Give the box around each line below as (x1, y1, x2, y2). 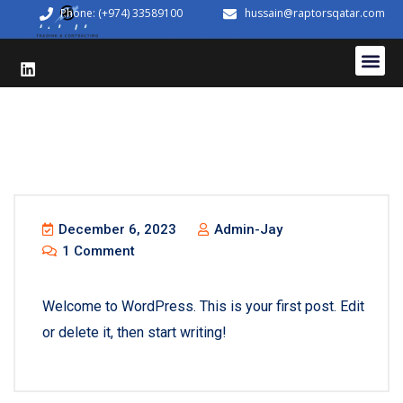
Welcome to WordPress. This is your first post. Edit (42, 298, 364, 315)
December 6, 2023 (55, 221, 176, 237)
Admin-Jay (210, 221, 282, 237)
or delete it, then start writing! (42, 324, 227, 341)
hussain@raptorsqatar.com (245, 5, 385, 21)
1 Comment (58, 243, 135, 259)
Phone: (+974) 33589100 (60, 5, 184, 21)
